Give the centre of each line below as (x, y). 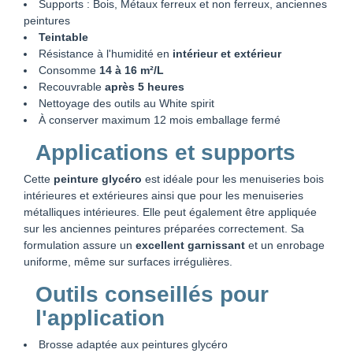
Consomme (69, 70)
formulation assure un (80, 245)
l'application (100, 318)
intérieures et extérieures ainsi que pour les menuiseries (163, 195)
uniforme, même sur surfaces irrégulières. (128, 261)
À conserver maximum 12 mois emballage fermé (160, 119)
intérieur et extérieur (227, 53)
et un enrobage (285, 245)
